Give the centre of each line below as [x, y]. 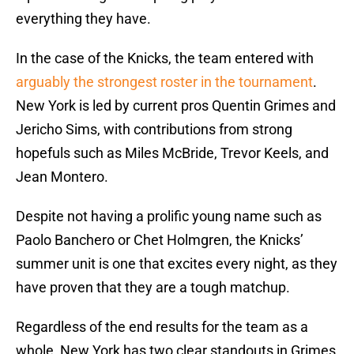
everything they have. [83, 19]
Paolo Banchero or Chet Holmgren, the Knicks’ [160, 240]
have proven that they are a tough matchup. [153, 288]
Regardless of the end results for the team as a [162, 327]
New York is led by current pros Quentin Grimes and [176, 106]
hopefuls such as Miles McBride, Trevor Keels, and [172, 153]
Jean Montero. [62, 177]
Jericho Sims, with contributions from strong [154, 130]
